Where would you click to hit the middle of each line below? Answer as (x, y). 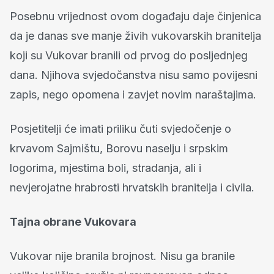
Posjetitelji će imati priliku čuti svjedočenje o (120, 129)
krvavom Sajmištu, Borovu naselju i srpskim (119, 148)
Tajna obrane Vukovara (73, 222)
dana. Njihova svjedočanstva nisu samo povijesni (134, 75)
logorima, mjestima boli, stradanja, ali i (106, 168)
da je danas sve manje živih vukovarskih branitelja (135, 36)
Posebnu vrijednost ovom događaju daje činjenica (135, 16)
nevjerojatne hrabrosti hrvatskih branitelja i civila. (132, 187)
